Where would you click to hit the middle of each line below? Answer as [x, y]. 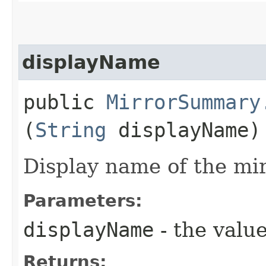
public [65, 102]
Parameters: [83, 200]
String [71, 130]
